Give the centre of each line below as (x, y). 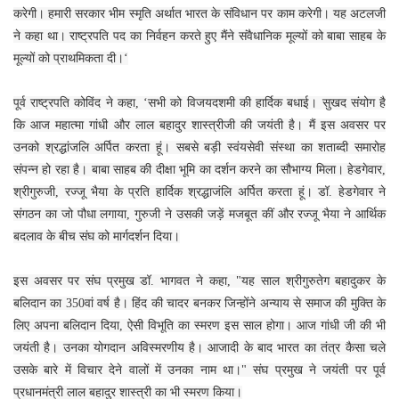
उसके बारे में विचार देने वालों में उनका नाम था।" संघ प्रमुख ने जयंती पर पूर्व (199, 370)
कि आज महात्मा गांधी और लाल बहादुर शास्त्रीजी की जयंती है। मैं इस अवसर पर (199, 125)
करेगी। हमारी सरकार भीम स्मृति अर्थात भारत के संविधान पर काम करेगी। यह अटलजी (199, 13)
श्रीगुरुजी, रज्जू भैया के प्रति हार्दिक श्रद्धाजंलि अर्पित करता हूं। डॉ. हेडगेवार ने (199, 191)
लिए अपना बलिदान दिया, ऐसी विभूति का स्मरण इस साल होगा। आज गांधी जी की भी (199, 325)
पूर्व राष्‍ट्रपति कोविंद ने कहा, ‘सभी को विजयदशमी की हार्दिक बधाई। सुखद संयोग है (199, 102)
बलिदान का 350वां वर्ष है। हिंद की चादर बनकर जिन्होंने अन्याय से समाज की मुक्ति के (199, 303)
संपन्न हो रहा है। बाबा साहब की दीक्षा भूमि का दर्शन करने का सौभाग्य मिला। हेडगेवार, (199, 169)
